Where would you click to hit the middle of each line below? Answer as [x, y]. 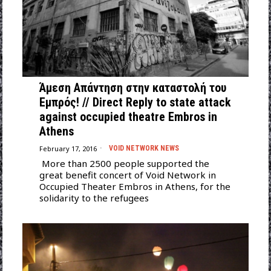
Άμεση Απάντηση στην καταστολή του [132, 88]
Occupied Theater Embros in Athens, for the [135, 187]
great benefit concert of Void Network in [127, 175]
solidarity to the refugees [94, 198]
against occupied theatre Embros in [128, 117]
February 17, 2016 [68, 148]
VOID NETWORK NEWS [144, 149]
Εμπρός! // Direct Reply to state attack [135, 103]
